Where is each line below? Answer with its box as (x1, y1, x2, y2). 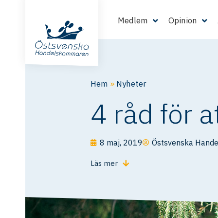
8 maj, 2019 (100, 138, 143, 147)
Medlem (118, 15, 148, 26)
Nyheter (116, 78, 146, 89)
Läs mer (91, 159, 118, 168)
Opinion (168, 15, 198, 26)
